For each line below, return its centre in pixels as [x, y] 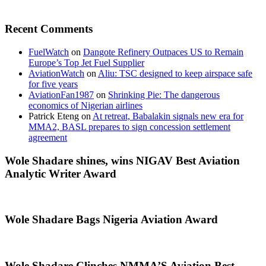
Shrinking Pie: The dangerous [164, 95]
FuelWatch [49, 52]
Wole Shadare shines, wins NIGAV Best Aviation [122, 160]
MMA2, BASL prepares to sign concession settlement [129, 127]
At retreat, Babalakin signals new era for [168, 116]
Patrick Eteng [54, 116]
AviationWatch [56, 73]
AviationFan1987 [61, 95]
